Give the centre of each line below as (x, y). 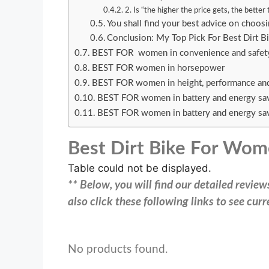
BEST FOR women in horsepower (160, 68)
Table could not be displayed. (140, 168)
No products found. (118, 250)
